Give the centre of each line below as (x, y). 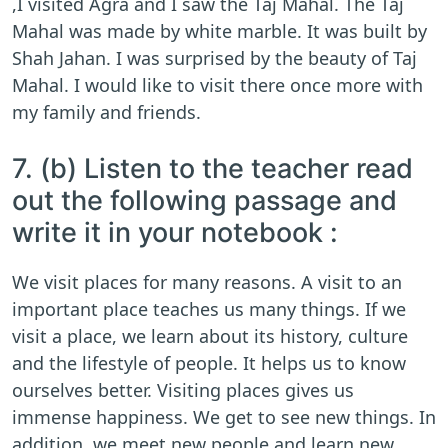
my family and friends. (106, 112)
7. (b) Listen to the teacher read (212, 169)
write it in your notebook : (175, 233)
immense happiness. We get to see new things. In (224, 417)
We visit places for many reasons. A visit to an (207, 282)
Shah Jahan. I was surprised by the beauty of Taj (214, 58)
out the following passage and (204, 201)
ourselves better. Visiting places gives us (183, 390)
